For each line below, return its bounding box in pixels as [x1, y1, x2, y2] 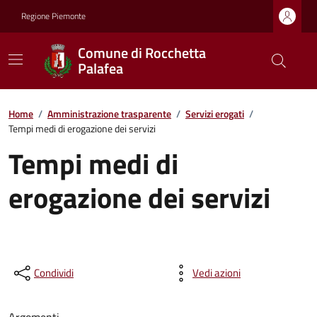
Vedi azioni [192, 265, 241, 281]
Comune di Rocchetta [77, 42, 206, 64]
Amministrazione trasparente [47, 106, 171, 121]
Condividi [34, 265, 74, 281]
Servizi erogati [185, 106, 244, 121]
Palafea [77, 57, 123, 79]
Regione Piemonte [21, 9, 86, 23]
